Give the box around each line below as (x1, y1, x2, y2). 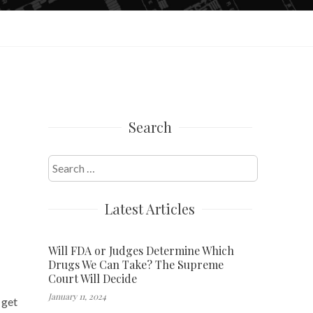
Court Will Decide (48, 270, 137, 286)
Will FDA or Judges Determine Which (48, 242, 234, 258)
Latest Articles (105, 198, 196, 218)
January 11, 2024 (48, 290, 106, 302)
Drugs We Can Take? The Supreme (48, 256, 224, 272)
